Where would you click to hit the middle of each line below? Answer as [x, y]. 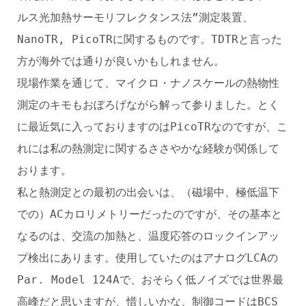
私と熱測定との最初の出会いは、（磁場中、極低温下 [148, 192]
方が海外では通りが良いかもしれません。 [121, 61]
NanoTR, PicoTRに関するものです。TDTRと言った [150, 39]
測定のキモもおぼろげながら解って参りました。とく [148, 105]
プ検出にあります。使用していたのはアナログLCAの [148, 258]
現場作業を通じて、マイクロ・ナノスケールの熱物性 [148, 83]
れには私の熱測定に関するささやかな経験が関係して [148, 149]
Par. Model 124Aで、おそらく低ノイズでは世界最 [150, 280]
